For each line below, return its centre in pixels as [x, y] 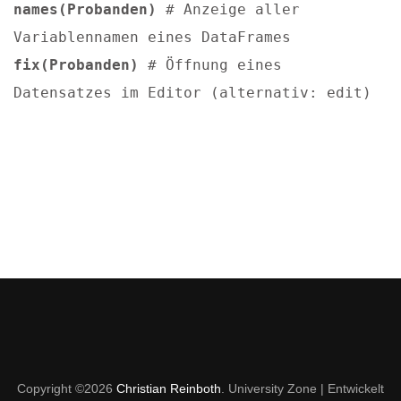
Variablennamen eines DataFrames [152, 37]
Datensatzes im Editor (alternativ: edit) [192, 93]
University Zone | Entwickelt [306, 388]
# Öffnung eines [210, 65]
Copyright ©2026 [67, 388]
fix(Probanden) [76, 65]
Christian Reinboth [169, 388]
